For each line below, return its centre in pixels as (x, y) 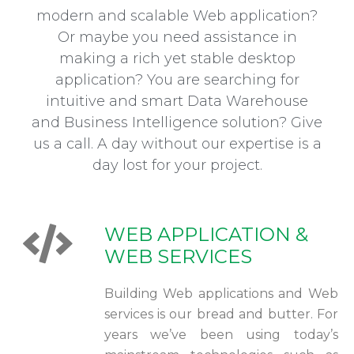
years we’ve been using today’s (221, 335)
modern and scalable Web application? (177, 16)
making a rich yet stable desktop (177, 58)
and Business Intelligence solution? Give (177, 122)
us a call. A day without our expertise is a (177, 144)
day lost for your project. (177, 165)
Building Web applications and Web (221, 294)
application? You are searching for (177, 80)
